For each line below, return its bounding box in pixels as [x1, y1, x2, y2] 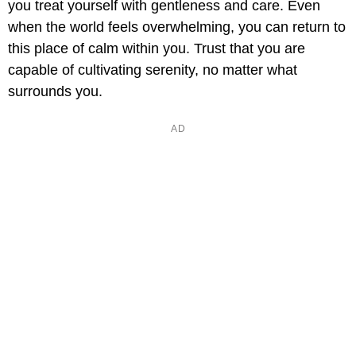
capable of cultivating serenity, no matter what [8, 62, 297, 79]
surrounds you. [8, 83, 103, 100]
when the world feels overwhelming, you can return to [8, 19, 346, 36]
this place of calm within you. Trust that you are [8, 41, 305, 57]
